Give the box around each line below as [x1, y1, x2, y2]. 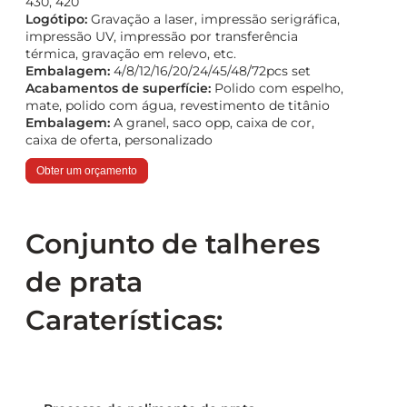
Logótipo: [25, 11, 87, 28]
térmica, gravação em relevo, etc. [25, 45, 236, 63]
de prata [25, 265, 143, 300]
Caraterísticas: [25, 303, 223, 338]
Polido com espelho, [211, 80, 343, 97]
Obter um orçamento [36, 164, 137, 178]
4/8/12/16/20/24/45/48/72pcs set [110, 63, 311, 80]
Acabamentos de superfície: [25, 80, 211, 97]
